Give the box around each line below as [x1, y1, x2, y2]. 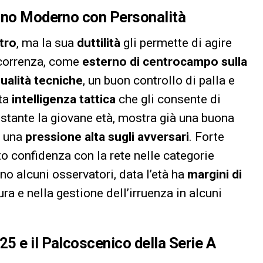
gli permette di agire [120, 35, 232, 50]
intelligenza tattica [12, 92, 116, 106]
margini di [187, 167, 242, 181]
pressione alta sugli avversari [25, 129, 189, 144]
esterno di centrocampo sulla [82, 54, 247, 69]
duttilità [77, 35, 120, 50]
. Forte [189, 129, 224, 144]
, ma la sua [16, 35, 77, 50]
